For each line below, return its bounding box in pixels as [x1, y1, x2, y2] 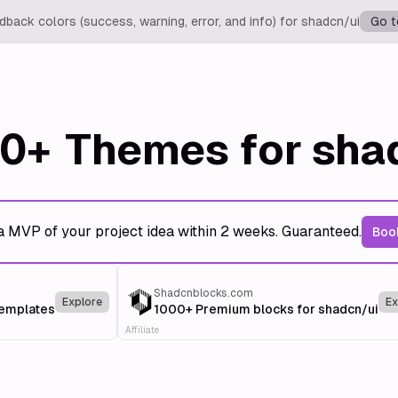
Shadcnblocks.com [153, 287, 253, 299]
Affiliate [124, 325, 159, 335]
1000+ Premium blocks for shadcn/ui [153, 302, 378, 316]
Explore [61, 296, 102, 308]
